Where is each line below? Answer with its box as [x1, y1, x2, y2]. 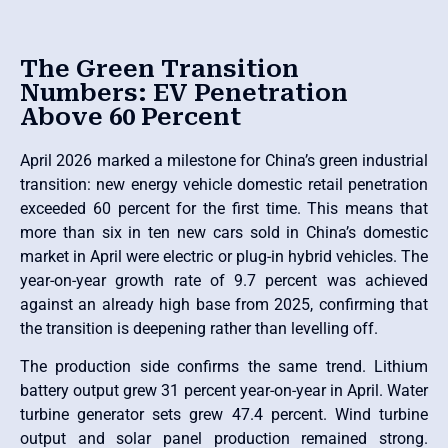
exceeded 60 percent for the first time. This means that [20, 198, 428, 218]
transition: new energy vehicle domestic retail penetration [20, 174, 428, 194]
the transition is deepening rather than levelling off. [20, 318, 378, 338]
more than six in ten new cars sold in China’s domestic [20, 222, 428, 242]
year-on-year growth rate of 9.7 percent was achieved [20, 270, 428, 290]
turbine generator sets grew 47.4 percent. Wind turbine [20, 405, 428, 425]
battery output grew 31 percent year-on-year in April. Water [20, 381, 428, 401]
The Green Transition [20, 54, 299, 83]
